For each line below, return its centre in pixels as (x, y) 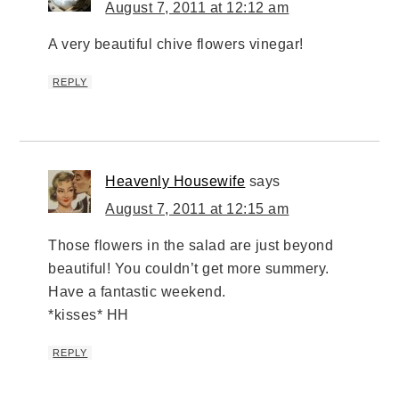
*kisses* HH (89, 315)
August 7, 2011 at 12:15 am (197, 209)
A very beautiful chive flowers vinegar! (176, 45)
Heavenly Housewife (175, 182)
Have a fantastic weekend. (137, 292)
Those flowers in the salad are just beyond (191, 246)
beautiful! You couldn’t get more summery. (189, 269)
